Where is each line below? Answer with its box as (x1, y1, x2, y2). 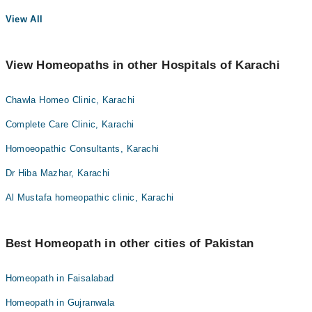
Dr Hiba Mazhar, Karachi (5, 168, 110, 178)
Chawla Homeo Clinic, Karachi (5, 95, 135, 105)
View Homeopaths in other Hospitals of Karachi (5, 58, 281, 72)
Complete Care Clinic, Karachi (5, 119, 134, 130)
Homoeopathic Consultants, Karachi (5, 143, 159, 154)
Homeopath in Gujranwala (5, 297, 115, 308)
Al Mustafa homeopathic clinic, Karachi (5, 192, 174, 203)
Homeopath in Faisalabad (5, 273, 114, 283)
